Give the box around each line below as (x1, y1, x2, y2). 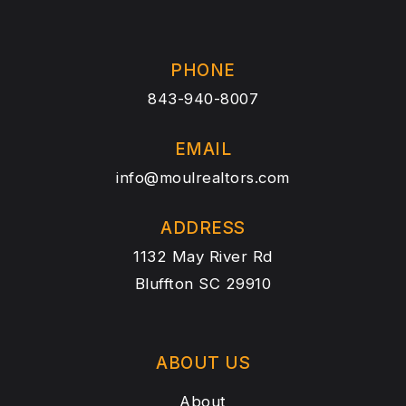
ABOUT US (156, 353, 250, 374)
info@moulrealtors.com (116, 169, 290, 188)
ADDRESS (160, 217, 246, 239)
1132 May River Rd (133, 247, 273, 266)
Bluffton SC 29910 (134, 275, 272, 294)
